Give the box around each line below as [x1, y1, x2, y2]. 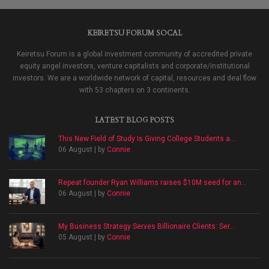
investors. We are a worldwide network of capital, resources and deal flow [13, 74, 256, 83]
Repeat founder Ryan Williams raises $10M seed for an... [58, 178, 247, 187]
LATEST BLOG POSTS [95, 115, 174, 125]
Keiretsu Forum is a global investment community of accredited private [17, 50, 252, 59]
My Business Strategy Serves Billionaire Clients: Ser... [58, 222, 235, 231]
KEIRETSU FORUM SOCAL [87, 28, 182, 38]
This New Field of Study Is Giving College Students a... [58, 134, 235, 144]
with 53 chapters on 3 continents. [79, 86, 190, 95]
